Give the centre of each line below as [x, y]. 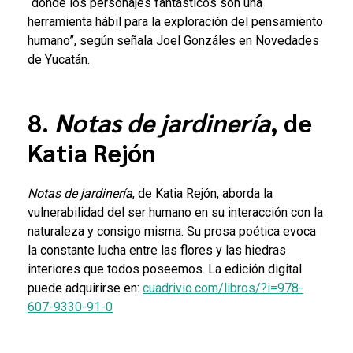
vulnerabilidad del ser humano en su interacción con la [175, 213]
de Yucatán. [59, 59]
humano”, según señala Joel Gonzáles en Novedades [173, 40]
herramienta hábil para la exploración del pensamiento [175, 21]
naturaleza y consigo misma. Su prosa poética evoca [172, 232]
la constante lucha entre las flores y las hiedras [157, 251]
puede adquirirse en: [85, 288]
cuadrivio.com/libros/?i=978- [223, 288]
